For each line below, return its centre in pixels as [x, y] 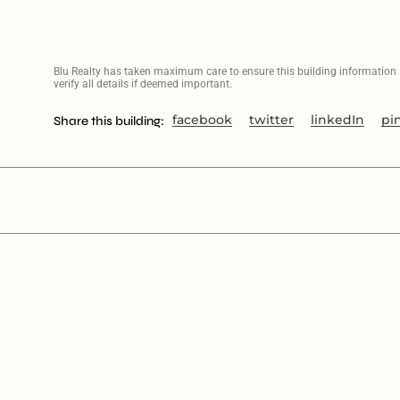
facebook [202, 119]
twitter [271, 119]
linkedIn [337, 119]
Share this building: [108, 121]
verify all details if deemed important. [142, 83]
